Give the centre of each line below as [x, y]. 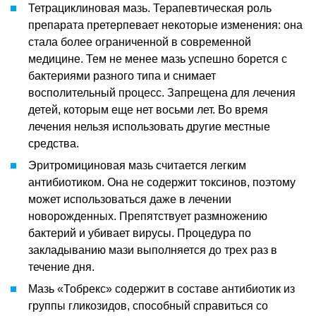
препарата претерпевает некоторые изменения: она [165, 25]
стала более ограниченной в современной [140, 42]
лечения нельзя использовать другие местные [149, 126]
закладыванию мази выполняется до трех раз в [153, 250]
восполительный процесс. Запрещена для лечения [162, 92]
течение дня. [61, 267]
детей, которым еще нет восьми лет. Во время [148, 109]
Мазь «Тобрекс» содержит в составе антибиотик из [162, 288]
